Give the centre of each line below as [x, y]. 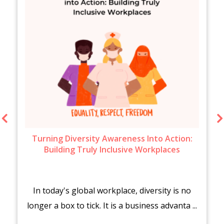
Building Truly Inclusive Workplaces [112, 150]
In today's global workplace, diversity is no [112, 191]
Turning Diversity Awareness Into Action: [112, 139]
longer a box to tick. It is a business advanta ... [112, 206]
